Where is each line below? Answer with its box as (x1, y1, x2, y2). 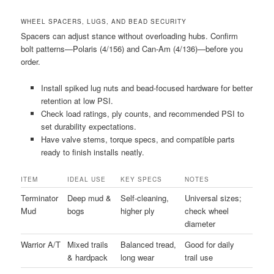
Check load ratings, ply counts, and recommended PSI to (40, 107, 244, 119)
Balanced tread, (120, 238, 177, 250)
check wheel (185, 204, 229, 217)
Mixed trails (67, 238, 109, 250)
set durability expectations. (40, 120, 136, 132)
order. (21, 56, 41, 68)
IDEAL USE (67, 174, 106, 183)
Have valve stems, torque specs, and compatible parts (40, 133, 235, 145)
